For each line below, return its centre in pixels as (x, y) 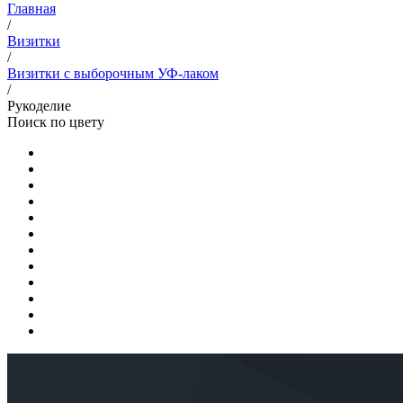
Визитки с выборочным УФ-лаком (113, 73)
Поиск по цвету (56, 121)
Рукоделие (39, 105)
